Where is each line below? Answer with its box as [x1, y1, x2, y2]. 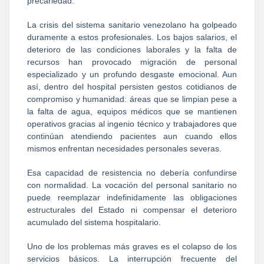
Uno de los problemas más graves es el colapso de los [27, 241, 237, 251]
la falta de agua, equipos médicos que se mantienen [27, 106, 237, 116]
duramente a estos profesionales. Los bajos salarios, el [27, 32, 237, 42]
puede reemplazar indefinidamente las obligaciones [27, 192, 237, 202]
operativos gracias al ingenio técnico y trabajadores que [27, 118, 237, 128]
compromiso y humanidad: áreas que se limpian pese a [27, 94, 237, 104]
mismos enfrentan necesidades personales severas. [27, 143, 222, 153]
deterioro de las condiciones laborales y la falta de [27, 44, 237, 54]
